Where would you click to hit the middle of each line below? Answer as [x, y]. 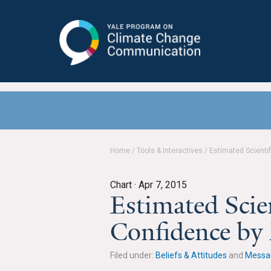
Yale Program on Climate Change [126, 72]
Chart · [124, 185]
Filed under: [133, 255]
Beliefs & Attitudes [191, 255]
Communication [89, 86]
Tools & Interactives [170, 151]
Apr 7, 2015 [163, 185]
